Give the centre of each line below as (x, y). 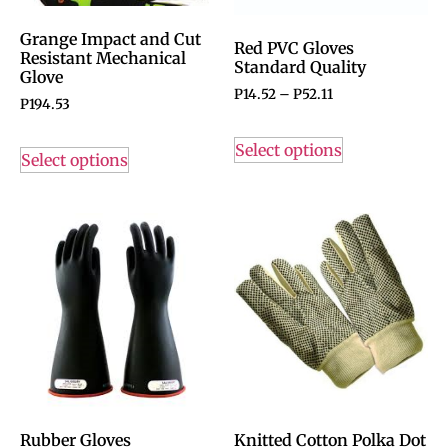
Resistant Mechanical (103, 58)
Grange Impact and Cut (110, 39)
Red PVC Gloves (294, 48)
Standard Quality (300, 67)
